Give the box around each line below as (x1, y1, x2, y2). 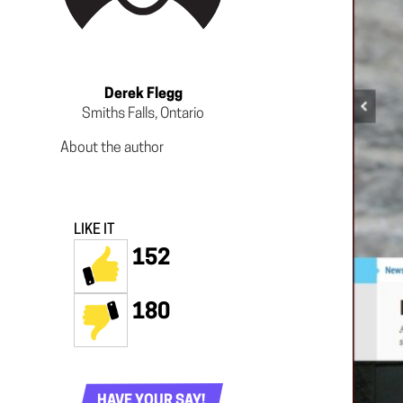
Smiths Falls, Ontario (82, 106, 205, 121)
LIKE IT (74, 222, 114, 237)
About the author (60, 140, 164, 156)
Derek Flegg (103, 86, 183, 102)
